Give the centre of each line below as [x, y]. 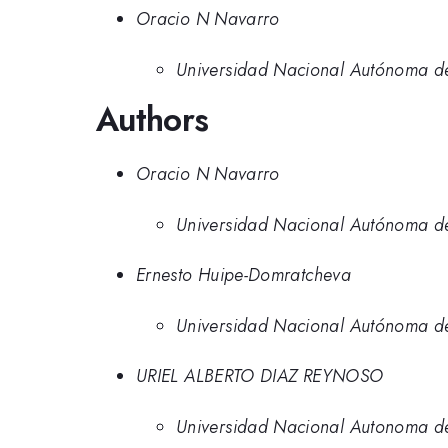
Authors [152, 119]
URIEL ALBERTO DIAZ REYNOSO [260, 376]
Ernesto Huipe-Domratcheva [243, 275]
